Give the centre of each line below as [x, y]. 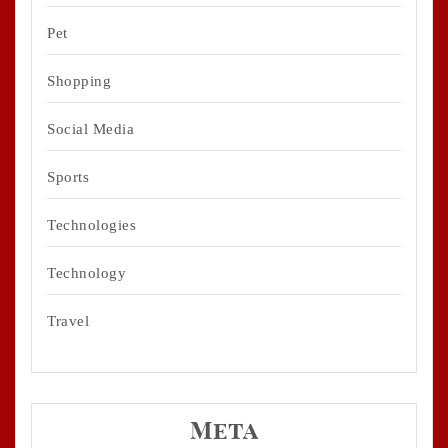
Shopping [79, 81]
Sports [68, 177]
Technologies [91, 225]
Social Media [90, 129]
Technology [86, 273]
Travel [68, 321]
